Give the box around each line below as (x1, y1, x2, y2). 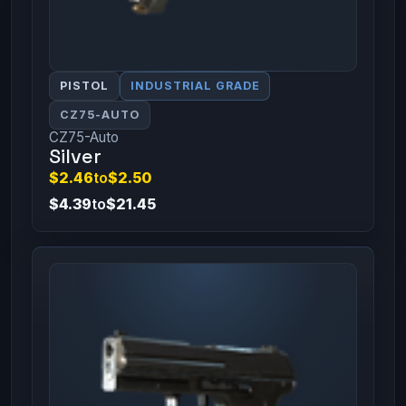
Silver (48, 144, 101, 169)
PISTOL (59, 79, 109, 93)
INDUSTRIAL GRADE (130, 79, 260, 93)
